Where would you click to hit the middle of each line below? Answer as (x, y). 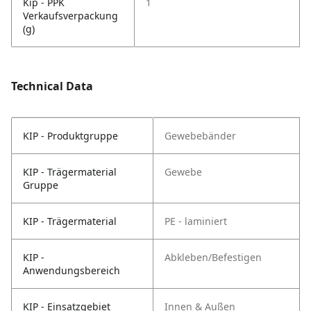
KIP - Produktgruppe (70, 136)
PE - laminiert (196, 221)
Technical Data (52, 86)
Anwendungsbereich (72, 271)
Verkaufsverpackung (70, 16)
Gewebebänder (200, 136)
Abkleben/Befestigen (213, 258)
